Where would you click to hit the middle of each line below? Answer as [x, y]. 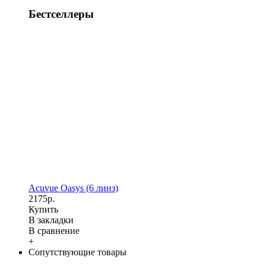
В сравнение [54, 230]
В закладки [51, 220]
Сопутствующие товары [77, 252]
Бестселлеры [61, 14]
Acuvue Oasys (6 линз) [73, 188]
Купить [43, 209]
